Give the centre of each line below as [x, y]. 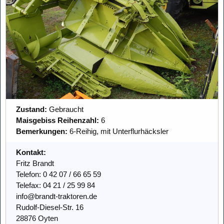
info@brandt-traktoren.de [56, 196]
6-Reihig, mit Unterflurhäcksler [118, 131]
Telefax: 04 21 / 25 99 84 [55, 185]
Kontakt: [31, 152]
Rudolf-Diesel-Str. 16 [50, 207]
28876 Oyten [37, 218]
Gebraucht [65, 109]
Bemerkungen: [42, 131]
